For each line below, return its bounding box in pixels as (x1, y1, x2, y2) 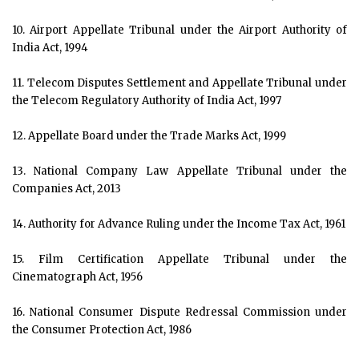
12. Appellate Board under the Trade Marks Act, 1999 (12, 129, 286, 143)
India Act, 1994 (12, 41, 88, 54)
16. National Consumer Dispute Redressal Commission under (12, 305, 347, 319)
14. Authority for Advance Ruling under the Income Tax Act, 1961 (12, 217, 345, 231)
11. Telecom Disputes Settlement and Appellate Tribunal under (12, 76, 347, 90)
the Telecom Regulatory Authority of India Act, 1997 (12, 94, 281, 107)
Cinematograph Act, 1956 (12, 270, 143, 284)
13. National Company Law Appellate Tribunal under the (12, 164, 347, 178)
